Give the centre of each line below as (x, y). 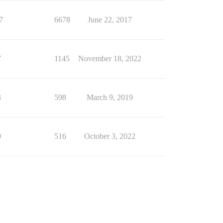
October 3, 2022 (110, 136)
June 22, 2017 (110, 20)
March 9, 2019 (110, 97)
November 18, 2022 (110, 58)
